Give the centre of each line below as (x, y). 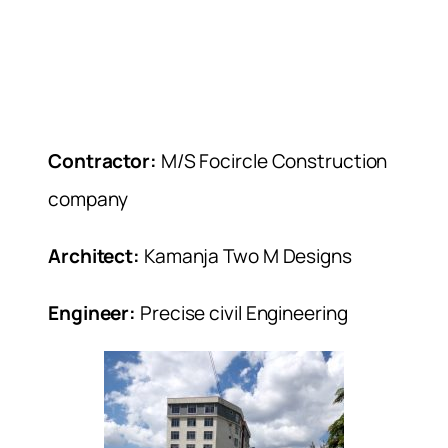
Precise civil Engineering (242, 312)
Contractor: (102, 160)
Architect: (94, 255)
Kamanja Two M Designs (246, 255)
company (88, 198)
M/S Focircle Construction (272, 160)
